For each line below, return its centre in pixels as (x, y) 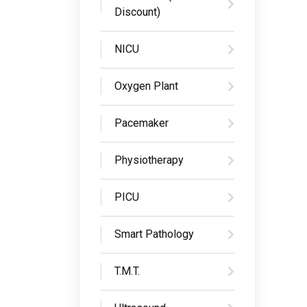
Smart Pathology (154, 234)
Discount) (137, 12)
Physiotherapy (149, 160)
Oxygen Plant (146, 86)
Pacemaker (142, 123)
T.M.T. (127, 271)
